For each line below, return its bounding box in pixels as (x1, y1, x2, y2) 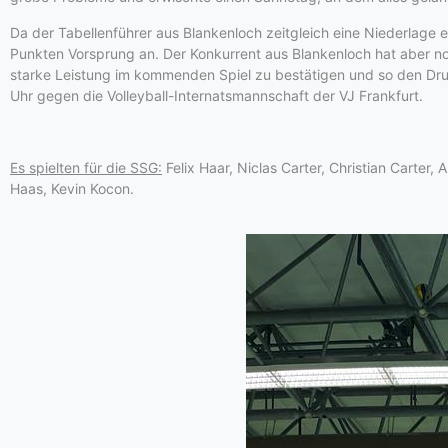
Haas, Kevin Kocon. (10, 180, 134, 197)
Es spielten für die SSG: (10, 159, 162, 176)
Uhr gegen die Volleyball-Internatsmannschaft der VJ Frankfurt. (10, 87, 423, 104)
